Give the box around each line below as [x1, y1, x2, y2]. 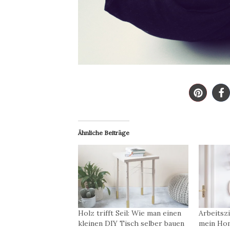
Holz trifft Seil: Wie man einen [78, 208, 181, 218]
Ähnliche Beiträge [78, 128, 129, 137]
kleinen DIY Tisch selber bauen [78, 218, 184, 228]
